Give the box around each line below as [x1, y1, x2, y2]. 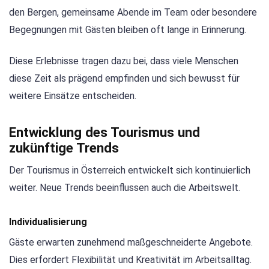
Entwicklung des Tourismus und [9, 124, 200, 140]
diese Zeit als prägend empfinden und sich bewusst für [9, 72, 240, 84]
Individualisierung [9, 216, 87, 228]
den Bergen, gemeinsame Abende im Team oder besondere [9, 6, 257, 18]
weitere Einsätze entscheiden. [9, 89, 136, 101]
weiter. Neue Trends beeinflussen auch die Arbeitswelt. [9, 181, 240, 193]
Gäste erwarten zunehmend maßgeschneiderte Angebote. [9, 237, 253, 249]
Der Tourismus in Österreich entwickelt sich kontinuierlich [9, 164, 250, 176]
